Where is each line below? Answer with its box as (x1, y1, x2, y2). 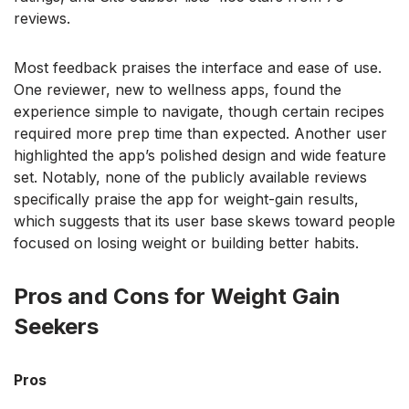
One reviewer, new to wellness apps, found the (14, 80, 341, 100)
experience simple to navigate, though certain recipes (14, 102, 384, 121)
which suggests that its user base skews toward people (14, 212, 395, 231)
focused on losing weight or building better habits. (14, 234, 359, 253)
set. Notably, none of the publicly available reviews (14, 168, 367, 187)
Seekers (14, 313, 99, 341)
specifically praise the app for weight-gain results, (14, 190, 359, 209)
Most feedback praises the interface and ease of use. (14, 58, 382, 78)
